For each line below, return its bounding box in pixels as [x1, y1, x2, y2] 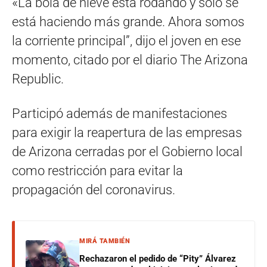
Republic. [12, 71, 64, 86]
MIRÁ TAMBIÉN [79, 237, 130, 245]
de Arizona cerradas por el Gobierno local [12, 144, 243, 159]
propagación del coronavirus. [12, 182, 175, 197]
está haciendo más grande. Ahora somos [12, 14, 244, 29]
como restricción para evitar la [12, 163, 183, 178]
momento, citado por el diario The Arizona [12, 52, 248, 67]
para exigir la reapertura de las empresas [12, 125, 242, 140]
